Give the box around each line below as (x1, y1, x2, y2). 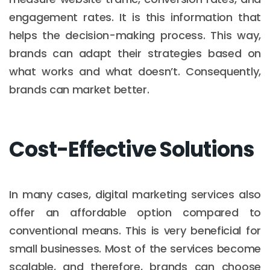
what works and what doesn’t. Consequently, (9, 63, 261, 79)
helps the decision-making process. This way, (9, 27, 261, 43)
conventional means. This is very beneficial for (9, 222, 261, 238)
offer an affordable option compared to (9, 204, 261, 220)
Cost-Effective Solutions (9, 134, 254, 164)
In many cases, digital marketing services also (9, 186, 261, 202)
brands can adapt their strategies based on (9, 45, 261, 61)
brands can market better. (9, 81, 149, 97)
